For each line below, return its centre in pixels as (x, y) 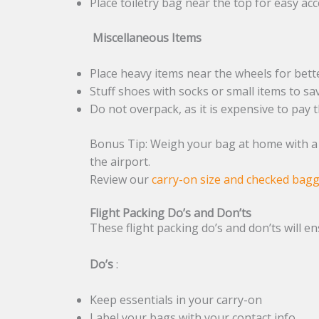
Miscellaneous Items (146, 37)
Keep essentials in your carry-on (176, 300)
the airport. (120, 162)
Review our (121, 180)
